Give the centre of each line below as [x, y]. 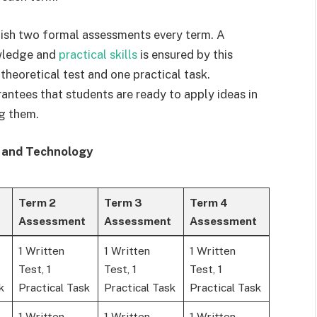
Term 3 [123, 202]
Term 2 [37, 202]
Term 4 [208, 202]
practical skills [98, 54]
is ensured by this [185, 54]
